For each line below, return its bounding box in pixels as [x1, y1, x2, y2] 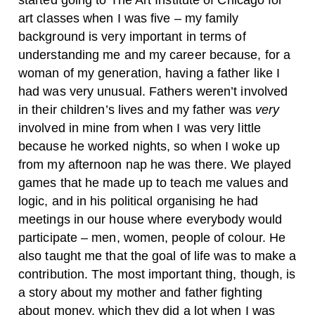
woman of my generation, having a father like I [18, 66, 281, 81]
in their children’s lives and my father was [18, 103, 255, 117]
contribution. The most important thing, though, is [18, 267, 296, 282]
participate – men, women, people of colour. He [18, 231, 286, 245]
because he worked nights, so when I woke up [18, 139, 280, 154]
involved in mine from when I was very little [18, 121, 261, 136]
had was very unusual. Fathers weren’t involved [18, 84, 288, 99]
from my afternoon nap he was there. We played [18, 157, 292, 172]
